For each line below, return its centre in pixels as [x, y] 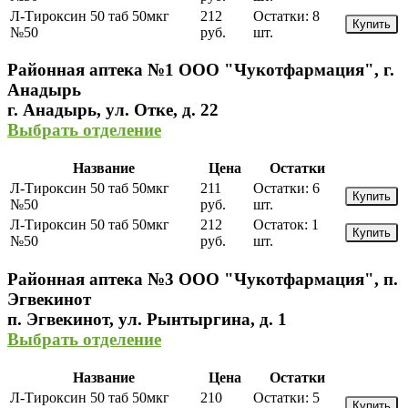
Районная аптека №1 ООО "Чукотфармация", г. [201, 70]
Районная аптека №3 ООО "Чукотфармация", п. [203, 279]
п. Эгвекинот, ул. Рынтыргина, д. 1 [147, 319]
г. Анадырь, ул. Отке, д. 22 [113, 110]
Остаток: [280, 225]
